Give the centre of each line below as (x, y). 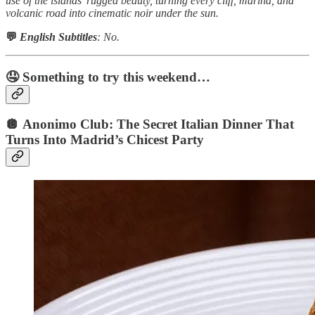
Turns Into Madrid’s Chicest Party (105, 140)
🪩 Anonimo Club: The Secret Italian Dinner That (150, 124)
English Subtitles (57, 37)
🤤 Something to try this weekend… (108, 77)
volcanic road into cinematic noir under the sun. (112, 13)
